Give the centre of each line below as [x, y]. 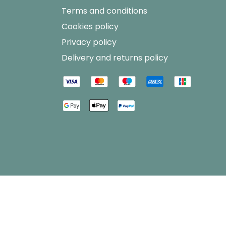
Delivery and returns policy [115, 58]
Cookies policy [90, 27]
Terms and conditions [104, 11]
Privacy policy [89, 42]
